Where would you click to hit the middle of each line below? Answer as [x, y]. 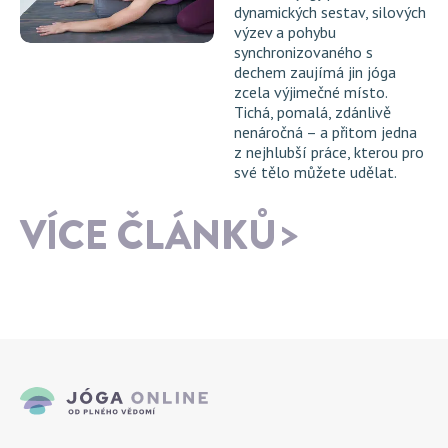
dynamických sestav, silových [330, 12]
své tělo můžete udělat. [315, 172]
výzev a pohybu [285, 32]
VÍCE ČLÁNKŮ [148, 236]
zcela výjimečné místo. [310, 92]
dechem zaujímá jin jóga [315, 72]
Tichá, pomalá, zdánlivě [312, 112]
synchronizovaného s [303, 52]
